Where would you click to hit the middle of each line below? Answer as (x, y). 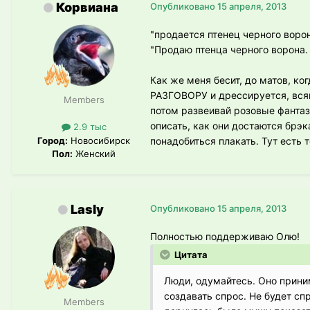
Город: (53, 140)
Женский (94, 153)
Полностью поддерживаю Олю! (225, 236)
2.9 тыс (88, 127)
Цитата (190, 254)
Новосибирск (99, 140)
